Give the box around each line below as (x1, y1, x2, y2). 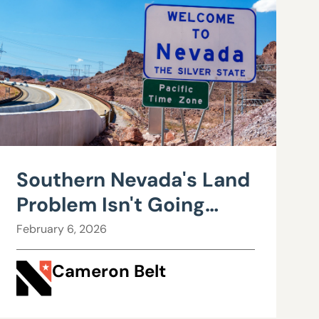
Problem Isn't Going (16, 192, 206, 218)
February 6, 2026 (16, 221, 108, 236)
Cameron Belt (52, 260, 167, 283)
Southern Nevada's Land (16, 167, 251, 193)
